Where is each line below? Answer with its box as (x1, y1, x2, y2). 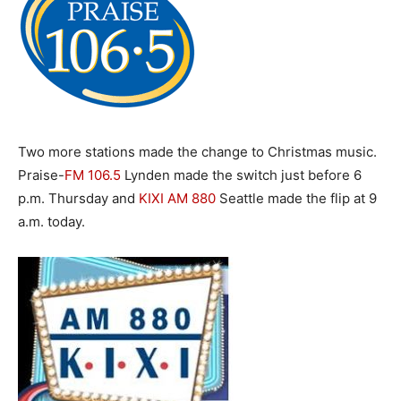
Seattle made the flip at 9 (216, 190, 377, 207)
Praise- (18, 166, 64, 183)
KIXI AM (139, 190, 192, 207)
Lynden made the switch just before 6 (121, 166, 362, 183)
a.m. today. (18, 213, 85, 230)
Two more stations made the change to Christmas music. (18, 143, 380, 160)
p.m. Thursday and (18, 190, 139, 207)
